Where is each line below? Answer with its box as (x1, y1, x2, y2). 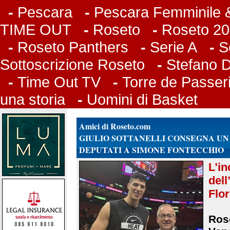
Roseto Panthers (17, 39, 128, 55)
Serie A (150, 39, 197, 55)
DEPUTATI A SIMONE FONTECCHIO (79, 144, 224, 156)
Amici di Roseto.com (79, 120, 150, 132)
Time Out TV (17, 73, 101, 90)
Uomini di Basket (87, 91, 198, 108)
